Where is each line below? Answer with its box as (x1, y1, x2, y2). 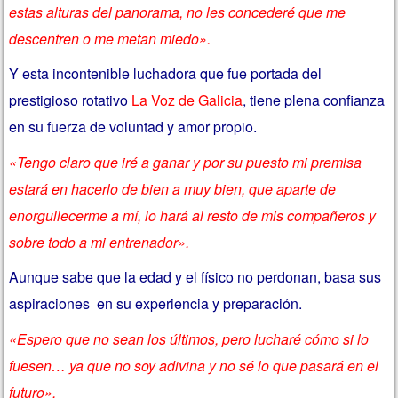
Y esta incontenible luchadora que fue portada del (9, 63, 322, 84)
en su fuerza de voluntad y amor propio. (9, 116, 258, 138)
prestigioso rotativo (9, 90, 129, 111)
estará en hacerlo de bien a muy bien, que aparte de (9, 178, 337, 199)
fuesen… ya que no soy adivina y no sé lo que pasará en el (9, 354, 379, 376)
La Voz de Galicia (128, 90, 243, 111)
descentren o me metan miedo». (9, 28, 211, 49)
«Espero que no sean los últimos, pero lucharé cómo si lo (9, 328, 370, 349)
